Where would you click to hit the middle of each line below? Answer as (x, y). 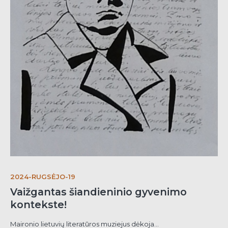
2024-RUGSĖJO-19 (43, 176)
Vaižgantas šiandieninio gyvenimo (98, 192)
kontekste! (38, 204)
